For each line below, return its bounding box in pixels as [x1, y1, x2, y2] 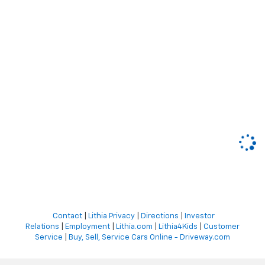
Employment [65, 223, 110, 231]
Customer [203, 223, 240, 231]
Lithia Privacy [88, 212, 135, 221]
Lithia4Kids [159, 223, 198, 231]
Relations [25, 223, 59, 231]
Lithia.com [116, 223, 153, 231]
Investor [184, 212, 215, 221]
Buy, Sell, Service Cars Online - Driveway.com [69, 234, 230, 242]
